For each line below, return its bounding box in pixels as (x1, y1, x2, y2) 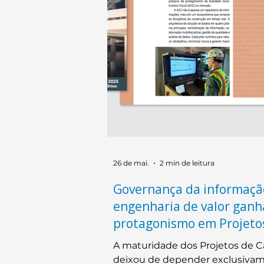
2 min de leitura (160, 159, 214, 168)
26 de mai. (113, 159, 149, 168)
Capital (113, 232, 155, 249)
